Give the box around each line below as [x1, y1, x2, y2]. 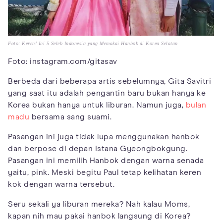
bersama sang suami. [29, 112, 111, 121]
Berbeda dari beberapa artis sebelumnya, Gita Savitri [8, 77, 211, 85]
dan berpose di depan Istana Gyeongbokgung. [8, 144, 187, 153]
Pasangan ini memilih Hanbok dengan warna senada [8, 156, 204, 165]
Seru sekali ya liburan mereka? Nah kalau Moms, [8, 200, 190, 208]
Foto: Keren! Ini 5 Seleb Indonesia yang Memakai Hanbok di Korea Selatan [8, 40, 178, 46]
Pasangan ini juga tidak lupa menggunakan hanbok [8, 132, 200, 141]
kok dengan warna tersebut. [8, 180, 114, 188]
